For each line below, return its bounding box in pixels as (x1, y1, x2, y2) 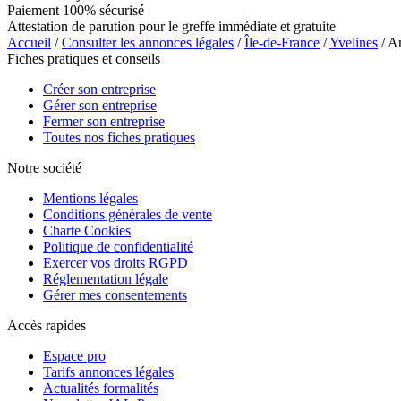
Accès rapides (7, 317, 86, 333)
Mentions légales (43, 190, 138, 206)
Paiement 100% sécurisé (7, 2, 144, 18)
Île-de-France (244, 34, 320, 50)
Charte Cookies (43, 222, 131, 238)
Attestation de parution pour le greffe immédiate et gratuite (7, 18, 336, 34)
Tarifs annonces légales (43, 363, 174, 380)
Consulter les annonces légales (62, 34, 234, 50)
